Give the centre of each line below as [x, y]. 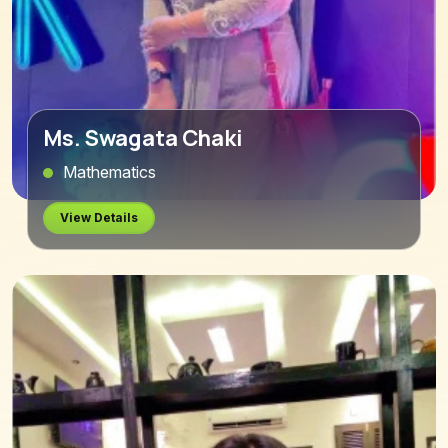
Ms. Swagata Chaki [143, 138]
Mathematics [109, 172]
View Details [99, 218]
